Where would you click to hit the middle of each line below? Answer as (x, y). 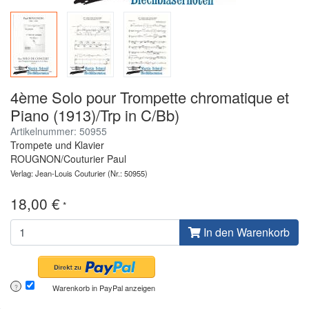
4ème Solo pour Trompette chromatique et (150, 97)
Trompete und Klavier (57, 144)
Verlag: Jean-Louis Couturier (58, 173)
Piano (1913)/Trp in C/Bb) (95, 114)
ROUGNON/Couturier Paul (68, 158)
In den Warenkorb (245, 232)
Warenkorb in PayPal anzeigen (104, 287)
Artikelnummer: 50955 (59, 131)
